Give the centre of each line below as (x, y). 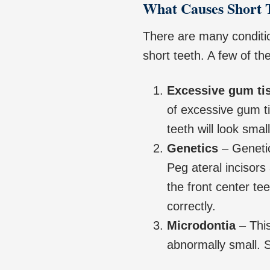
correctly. (191, 206)
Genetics (193, 149)
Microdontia (201, 226)
